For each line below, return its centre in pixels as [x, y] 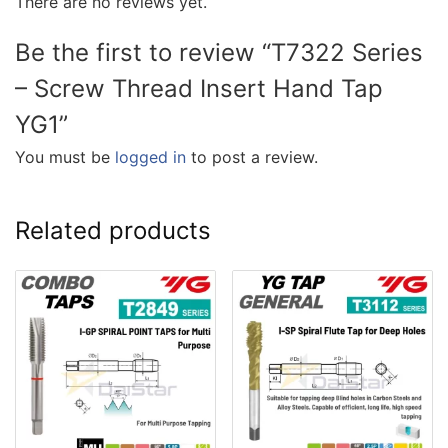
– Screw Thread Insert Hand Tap [199, 88]
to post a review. [252, 156]
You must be [65, 156]
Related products [113, 230]
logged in [150, 156]
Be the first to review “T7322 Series [219, 52]
